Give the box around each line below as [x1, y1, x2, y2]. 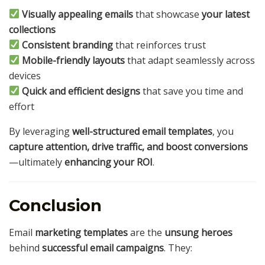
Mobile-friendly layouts [22, 53, 125, 67]
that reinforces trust [113, 38, 206, 51]
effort [9, 99, 34, 113]
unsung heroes [164, 226, 232, 240]
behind [9, 241, 42, 255]
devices [9, 69, 41, 82]
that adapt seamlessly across [125, 53, 256, 67]
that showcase [133, 7, 202, 21]
